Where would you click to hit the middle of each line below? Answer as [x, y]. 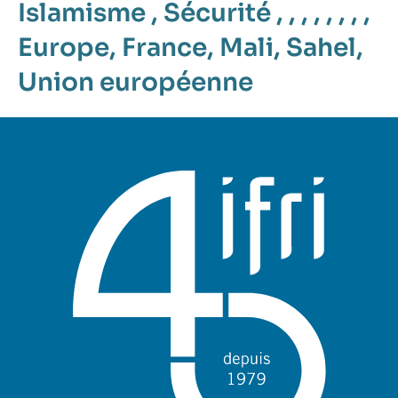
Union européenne [135, 82]
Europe [64, 47]
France [164, 47]
